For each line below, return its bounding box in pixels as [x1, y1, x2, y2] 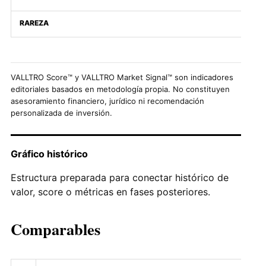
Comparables [11, 217, 100, 241]
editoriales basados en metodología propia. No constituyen [11, 84, 230, 94]
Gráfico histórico [11, 147, 88, 160]
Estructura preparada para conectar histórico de [11, 171, 229, 183]
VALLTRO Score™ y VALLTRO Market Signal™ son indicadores [11, 72, 233, 82]
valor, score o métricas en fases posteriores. [11, 185, 210, 198]
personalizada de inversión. [11, 107, 112, 118]
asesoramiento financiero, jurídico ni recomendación [11, 96, 204, 106]
